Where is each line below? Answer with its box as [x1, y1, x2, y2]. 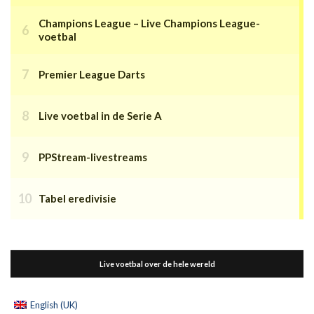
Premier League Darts [39, 68, 145, 81]
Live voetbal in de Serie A [39, 109, 162, 123]
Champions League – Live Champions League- [39, 17, 260, 30]
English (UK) [30, 299, 78, 311]
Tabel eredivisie [39, 192, 116, 205]
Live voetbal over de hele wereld [99, 259, 215, 269]
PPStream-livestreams [39, 151, 147, 164]
